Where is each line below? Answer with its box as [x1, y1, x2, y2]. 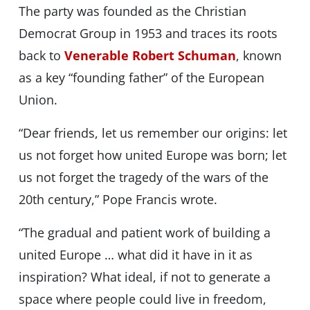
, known [235, 47, 282, 64]
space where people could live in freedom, [18, 291, 266, 308]
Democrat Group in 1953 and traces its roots [18, 25, 277, 42]
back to [18, 47, 64, 64]
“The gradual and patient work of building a [18, 224, 271, 241]
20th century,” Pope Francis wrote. [18, 191, 217, 208]
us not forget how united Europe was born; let [18, 147, 286, 164]
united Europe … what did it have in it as [18, 246, 253, 264]
